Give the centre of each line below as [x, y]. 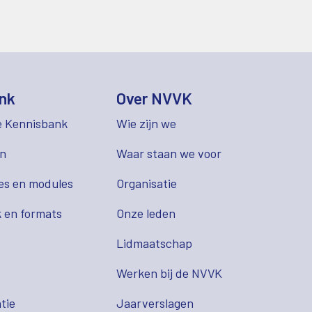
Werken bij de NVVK [170, 273]
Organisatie [147, 184]
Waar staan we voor [169, 154]
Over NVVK [155, 99]
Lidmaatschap [155, 243]
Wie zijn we [147, 124]
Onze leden [146, 213]
